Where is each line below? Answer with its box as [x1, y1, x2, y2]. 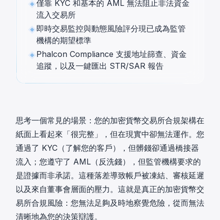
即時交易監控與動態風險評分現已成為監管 [36, 24, 186, 33]
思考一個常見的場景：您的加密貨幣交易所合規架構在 [16, 115, 204, 125]
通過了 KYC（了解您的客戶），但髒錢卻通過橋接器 [16, 143, 199, 153]
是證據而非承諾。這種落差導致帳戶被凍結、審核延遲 [16, 170, 204, 180]
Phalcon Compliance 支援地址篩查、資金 [36, 49, 187, 59]
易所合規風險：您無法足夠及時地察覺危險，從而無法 [16, 198, 204, 208]
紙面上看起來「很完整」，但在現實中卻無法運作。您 [16, 129, 204, 139]
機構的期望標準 [36, 35, 91, 45]
